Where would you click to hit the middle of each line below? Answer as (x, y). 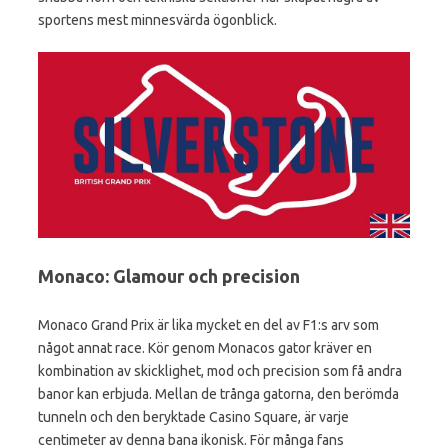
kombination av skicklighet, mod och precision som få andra (220, 371)
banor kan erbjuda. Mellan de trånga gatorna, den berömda (218, 394)
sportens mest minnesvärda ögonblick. (157, 20)
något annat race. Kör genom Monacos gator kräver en (205, 348)
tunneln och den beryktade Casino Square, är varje (193, 417)
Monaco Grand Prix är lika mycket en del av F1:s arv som (208, 325)
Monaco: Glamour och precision (169, 276)
